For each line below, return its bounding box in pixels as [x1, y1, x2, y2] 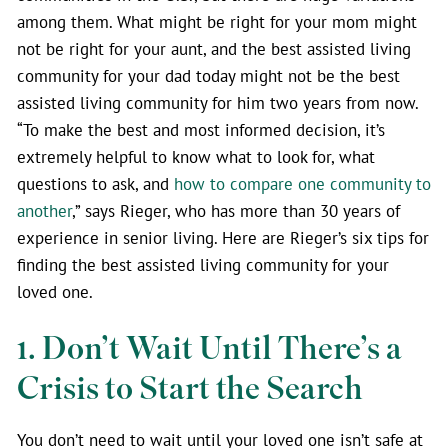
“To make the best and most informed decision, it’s [17, 118, 385, 140]
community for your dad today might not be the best [17, 64, 400, 86]
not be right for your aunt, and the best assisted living [17, 37, 411, 59]
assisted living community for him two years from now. [17, 91, 418, 113]
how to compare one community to [174, 172, 431, 194]
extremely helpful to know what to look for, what [17, 145, 375, 167]
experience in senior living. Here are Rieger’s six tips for [17, 226, 429, 248]
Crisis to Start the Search [17, 367, 363, 410]
